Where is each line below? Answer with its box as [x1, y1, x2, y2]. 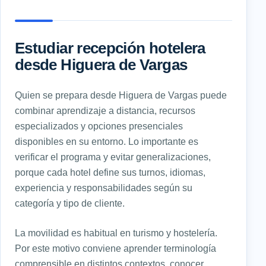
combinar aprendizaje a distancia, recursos [15, 105, 195, 116]
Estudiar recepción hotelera [15, 40, 205, 57]
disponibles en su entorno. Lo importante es [15, 136, 198, 147]
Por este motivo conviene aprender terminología [15, 243, 216, 254]
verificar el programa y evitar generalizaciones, [15, 151, 211, 163]
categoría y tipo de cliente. [15, 198, 125, 209]
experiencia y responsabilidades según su [15, 182, 192, 194]
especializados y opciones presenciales [15, 121, 183, 132]
